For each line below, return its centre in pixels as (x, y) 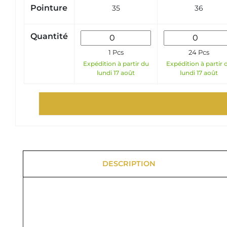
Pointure (49, 8)
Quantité (49, 36)
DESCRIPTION (129, 164)
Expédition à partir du (116, 64)
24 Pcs (199, 52)
